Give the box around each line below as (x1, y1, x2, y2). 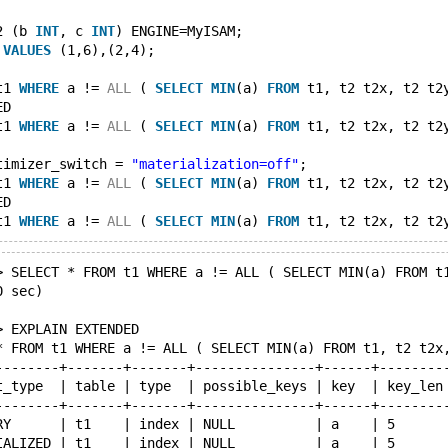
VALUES (3, 42, 51, 58)
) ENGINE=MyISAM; (115, 23, 243, 39)
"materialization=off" (131, 156, 299, 172)
